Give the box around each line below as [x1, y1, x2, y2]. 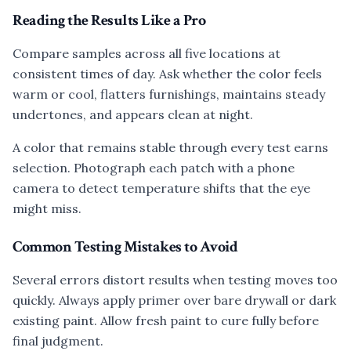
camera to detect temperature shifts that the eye [13, 180, 310, 196]
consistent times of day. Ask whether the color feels [13, 66, 322, 81]
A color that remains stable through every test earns [13, 139, 328, 155]
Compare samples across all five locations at [13, 45, 280, 61]
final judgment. [13, 333, 103, 349]
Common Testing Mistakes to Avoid [13, 237, 237, 257]
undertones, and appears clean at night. [13, 107, 253, 122]
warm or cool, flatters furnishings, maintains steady [13, 86, 325, 102]
